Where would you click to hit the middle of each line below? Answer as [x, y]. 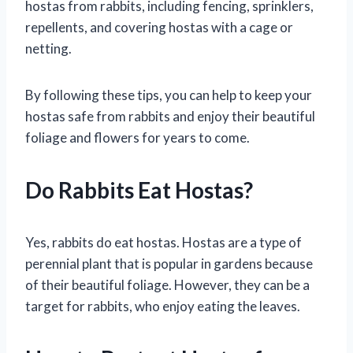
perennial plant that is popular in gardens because [169, 263]
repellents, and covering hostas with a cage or [159, 27]
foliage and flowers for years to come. [137, 137]
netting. [48, 48]
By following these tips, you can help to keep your [169, 95]
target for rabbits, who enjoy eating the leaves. [163, 306]
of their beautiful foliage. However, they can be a [167, 284]
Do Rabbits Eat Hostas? [139, 190]
